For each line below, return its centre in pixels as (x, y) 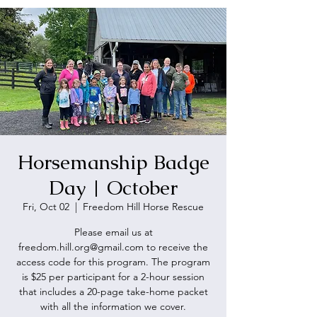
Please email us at (113, 232)
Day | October (113, 187)
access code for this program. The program (113, 261)
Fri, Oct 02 (46, 206)
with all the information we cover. (113, 306)
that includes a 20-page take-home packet (113, 291)
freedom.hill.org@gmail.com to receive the (113, 247)
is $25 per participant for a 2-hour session (113, 276)
